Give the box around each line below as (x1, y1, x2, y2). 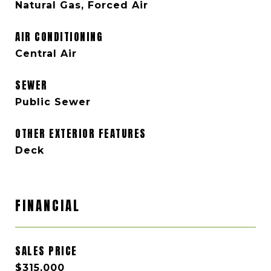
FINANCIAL (15, 196, 80, 215)
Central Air (15, 48, 77, 59)
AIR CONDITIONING (15, 29, 103, 45)
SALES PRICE (15, 243, 77, 259)
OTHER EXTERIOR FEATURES (15, 126, 146, 142)
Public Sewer (15, 96, 91, 108)
